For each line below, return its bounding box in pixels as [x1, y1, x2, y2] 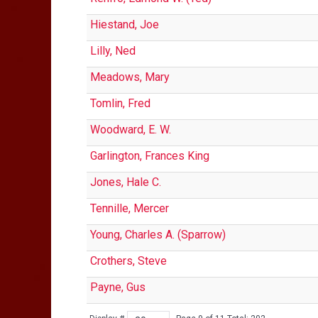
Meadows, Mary [90, 70, 170, 84]
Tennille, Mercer [90, 202, 169, 215]
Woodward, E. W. [90, 123, 171, 136]
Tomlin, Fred [90, 97, 150, 110]
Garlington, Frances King [90, 149, 209, 163]
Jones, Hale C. [90, 175, 161, 189]
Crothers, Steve [90, 254, 167, 268]
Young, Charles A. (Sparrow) [90, 228, 226, 241]
